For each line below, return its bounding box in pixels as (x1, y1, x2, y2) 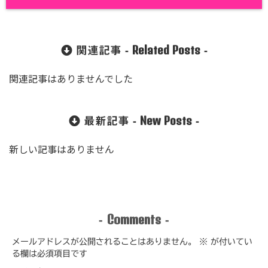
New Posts (140, 114, 192, 128)
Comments (107, 211, 161, 227)
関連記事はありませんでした (9, 75, 133, 85)
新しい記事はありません (9, 145, 114, 156)
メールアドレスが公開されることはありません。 (12, 237, 196, 246)
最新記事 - (80, 115, 140, 127)
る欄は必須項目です (12, 249, 87, 258)
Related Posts (132, 43, 200, 57)
